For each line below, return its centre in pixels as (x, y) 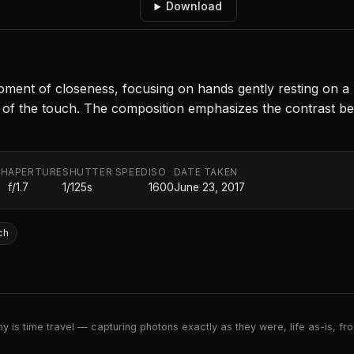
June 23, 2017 (209, 188)
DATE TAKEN (205, 172)
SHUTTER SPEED (105, 172)
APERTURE (36, 172)
